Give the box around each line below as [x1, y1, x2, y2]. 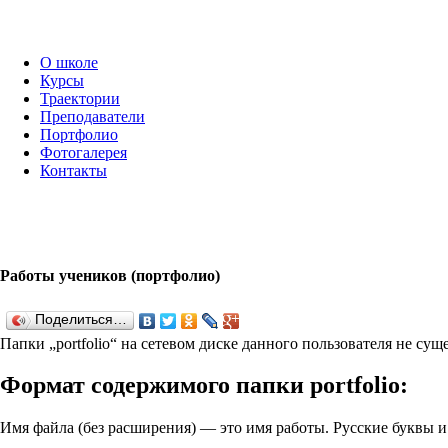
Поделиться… [35, 311, 127, 327]
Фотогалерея [40, 144, 127, 161]
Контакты [40, 162, 107, 179]
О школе [40, 54, 98, 71]
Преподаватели [40, 108, 145, 125]
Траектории [40, 90, 120, 107]
